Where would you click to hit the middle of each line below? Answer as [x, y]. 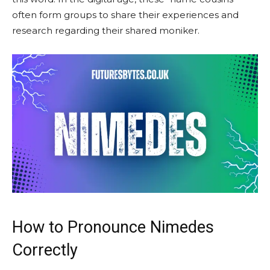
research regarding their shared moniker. [106, 30]
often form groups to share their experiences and [125, 15]
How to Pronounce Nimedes [113, 227]
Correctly [45, 250]
